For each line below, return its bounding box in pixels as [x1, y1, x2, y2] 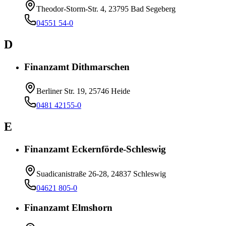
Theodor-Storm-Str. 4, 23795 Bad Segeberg [36, 4, 176, 13]
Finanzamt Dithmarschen [24, 61, 130, 72]
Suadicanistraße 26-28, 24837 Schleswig [36, 169, 166, 178]
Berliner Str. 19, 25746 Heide [36, 87, 130, 96]
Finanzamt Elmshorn [24, 202, 112, 213]
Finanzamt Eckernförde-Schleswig [24, 144, 166, 155]
